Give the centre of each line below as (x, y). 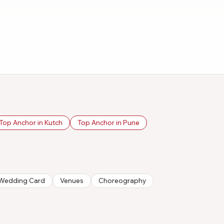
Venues (72, 180)
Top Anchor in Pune (108, 122)
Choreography (122, 180)
